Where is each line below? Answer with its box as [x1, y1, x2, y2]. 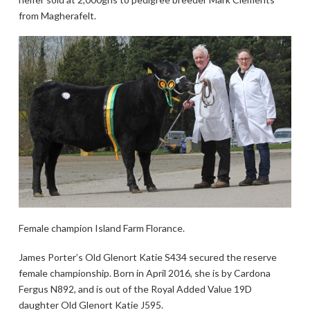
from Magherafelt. [18, 10, 96, 21]
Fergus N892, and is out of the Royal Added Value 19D [18, 282, 252, 295]
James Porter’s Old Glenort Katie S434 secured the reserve [18, 250, 277, 263]
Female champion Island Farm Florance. [18, 222, 185, 235]
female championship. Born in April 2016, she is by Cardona [18, 266, 271, 279]
